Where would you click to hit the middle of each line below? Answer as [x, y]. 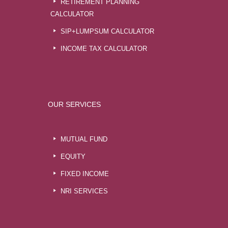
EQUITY [73, 156]
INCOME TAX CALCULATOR [104, 49]
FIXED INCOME [84, 174]
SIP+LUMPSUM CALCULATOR [107, 31]
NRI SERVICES [84, 191]
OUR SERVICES [74, 104]
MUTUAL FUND [84, 139]
